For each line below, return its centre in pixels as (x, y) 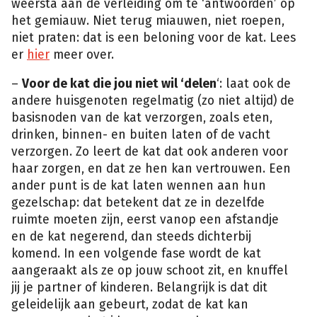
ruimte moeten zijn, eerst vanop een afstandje (145, 220)
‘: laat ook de (254, 84)
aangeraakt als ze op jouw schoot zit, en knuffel (150, 271)
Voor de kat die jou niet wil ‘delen (119, 84)
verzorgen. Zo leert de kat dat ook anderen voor (150, 152)
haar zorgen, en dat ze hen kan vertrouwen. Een (151, 169)
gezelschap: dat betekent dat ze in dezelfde (138, 203)
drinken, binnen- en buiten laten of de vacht (141, 135)
